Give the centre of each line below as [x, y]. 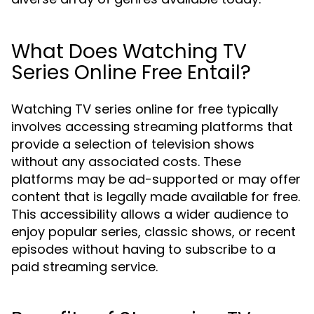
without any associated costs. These [126, 162]
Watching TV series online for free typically [145, 109]
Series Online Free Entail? [131, 73]
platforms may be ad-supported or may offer [156, 179]
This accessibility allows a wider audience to [150, 214]
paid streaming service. [84, 267]
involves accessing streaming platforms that [152, 127]
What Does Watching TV [129, 52]
